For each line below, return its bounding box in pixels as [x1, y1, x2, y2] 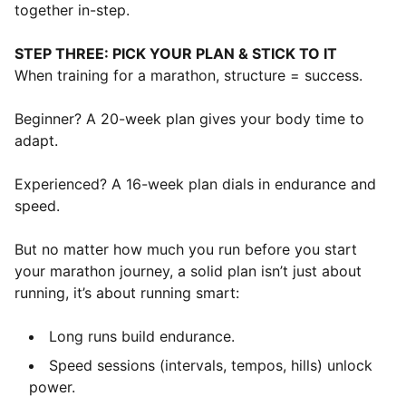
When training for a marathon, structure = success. [14, 66, 362, 84]
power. [29, 378, 75, 396]
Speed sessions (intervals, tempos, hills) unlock [49, 356, 372, 374]
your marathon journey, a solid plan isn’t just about [14, 262, 362, 280]
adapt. [14, 131, 58, 150]
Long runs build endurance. [49, 327, 235, 345]
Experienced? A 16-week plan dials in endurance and [14, 175, 376, 193]
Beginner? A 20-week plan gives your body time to [14, 110, 364, 128]
